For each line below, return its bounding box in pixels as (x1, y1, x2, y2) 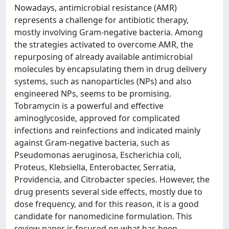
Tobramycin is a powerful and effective (14, 100, 164, 111)
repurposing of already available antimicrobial (14, 51, 193, 62)
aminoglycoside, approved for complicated (14, 112, 180, 124)
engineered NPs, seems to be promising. (14, 88, 171, 99)
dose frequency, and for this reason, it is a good (14, 198, 199, 210)
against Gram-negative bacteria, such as (14, 137, 170, 148)
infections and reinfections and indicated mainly (14, 125, 200, 136)
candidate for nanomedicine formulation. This (14, 211, 192, 222)
